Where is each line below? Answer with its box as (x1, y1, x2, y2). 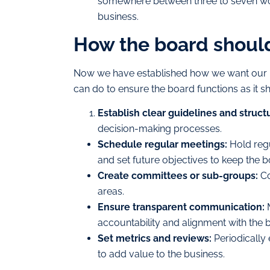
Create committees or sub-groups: (98, 170, 258, 182)
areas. (98, 186, 124, 198)
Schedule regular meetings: (98, 139, 227, 151)
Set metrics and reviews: (98, 233, 212, 245)
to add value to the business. (98, 248, 225, 260)
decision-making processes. (98, 123, 222, 135)
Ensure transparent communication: (98, 201, 265, 213)
